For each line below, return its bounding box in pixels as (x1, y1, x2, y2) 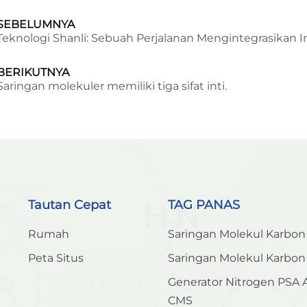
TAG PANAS (167, 197, 240, 213)
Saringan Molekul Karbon (167, 227, 306, 241)
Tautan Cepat (27, 197, 111, 213)
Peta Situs (27, 251, 84, 265)
